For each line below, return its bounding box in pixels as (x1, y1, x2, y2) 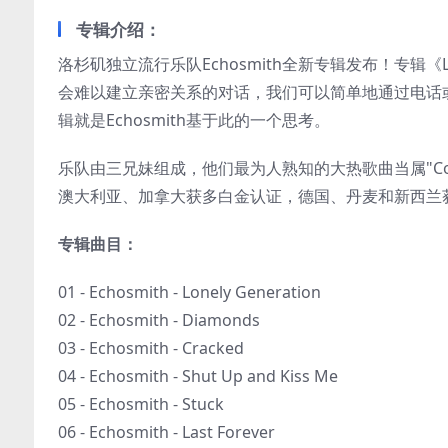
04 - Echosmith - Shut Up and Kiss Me (58, 365, 338, 387)
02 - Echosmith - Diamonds (58, 309, 260, 331)
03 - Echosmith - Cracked (58, 337, 244, 359)
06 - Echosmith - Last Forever (58, 421, 275, 443)
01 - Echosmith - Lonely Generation (58, 281, 321, 303)
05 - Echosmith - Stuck (58, 393, 224, 415)
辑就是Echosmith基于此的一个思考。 (58, 109, 330, 131)
